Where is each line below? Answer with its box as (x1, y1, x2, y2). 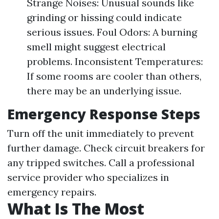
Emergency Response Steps (7, 105, 200, 123)
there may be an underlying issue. (27, 85, 181, 97)
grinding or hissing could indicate (27, 11, 182, 23)
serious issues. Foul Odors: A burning (27, 26, 197, 38)
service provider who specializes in (7, 171, 169, 183)
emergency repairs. (7, 186, 96, 198)
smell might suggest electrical (27, 41, 166, 53)
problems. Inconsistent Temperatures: (27, 55, 203, 67)
